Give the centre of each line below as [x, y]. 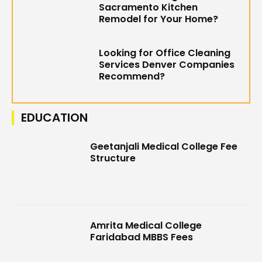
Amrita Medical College [146, 226]
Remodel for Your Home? [159, 19]
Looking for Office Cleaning [165, 53]
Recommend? [132, 77]
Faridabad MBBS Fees [142, 237]
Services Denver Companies [167, 65]
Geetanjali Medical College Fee [164, 146]
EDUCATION [54, 117]
